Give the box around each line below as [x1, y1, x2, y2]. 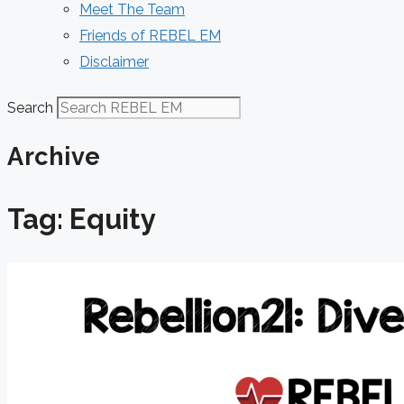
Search [7, 99, 53, 116]
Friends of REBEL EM [79, 27, 221, 44]
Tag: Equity [7, 203, 156, 236]
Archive [7, 142, 101, 171]
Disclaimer [79, 53, 149, 70]
